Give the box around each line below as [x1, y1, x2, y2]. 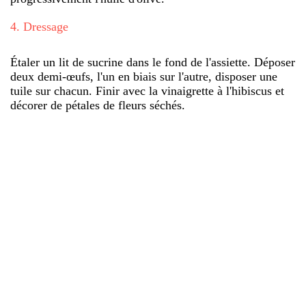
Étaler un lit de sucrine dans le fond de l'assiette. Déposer [10, 55, 295, 69]
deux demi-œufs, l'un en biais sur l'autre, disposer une [10, 69, 277, 83]
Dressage [23, 19, 68, 33]
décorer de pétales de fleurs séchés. [10, 98, 185, 112]
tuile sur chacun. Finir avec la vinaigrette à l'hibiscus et [10, 83, 284, 98]
